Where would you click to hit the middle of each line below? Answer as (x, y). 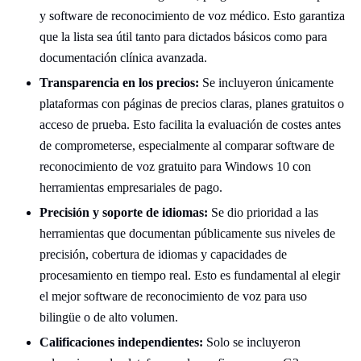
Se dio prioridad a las (263, 212)
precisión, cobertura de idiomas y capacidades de (163, 254)
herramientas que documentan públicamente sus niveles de (187, 233)
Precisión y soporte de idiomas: (124, 212)
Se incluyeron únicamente (266, 83)
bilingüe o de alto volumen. (109, 317)
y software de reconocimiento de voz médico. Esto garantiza (192, 16)
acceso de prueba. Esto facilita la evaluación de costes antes (190, 124)
